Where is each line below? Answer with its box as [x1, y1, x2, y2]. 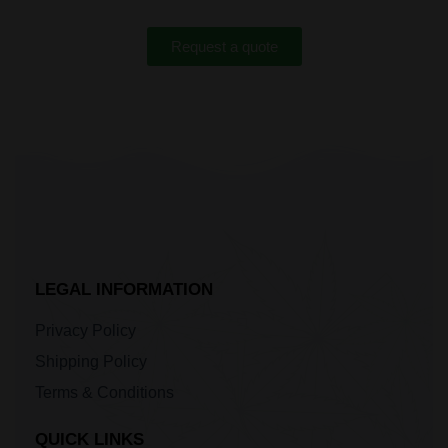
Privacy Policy [35, 321, 136, 339]
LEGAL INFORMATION [35, 279, 213, 299]
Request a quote [170, 37, 278, 55]
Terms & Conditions [35, 383, 174, 401]
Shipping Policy [35, 352, 147, 370]
